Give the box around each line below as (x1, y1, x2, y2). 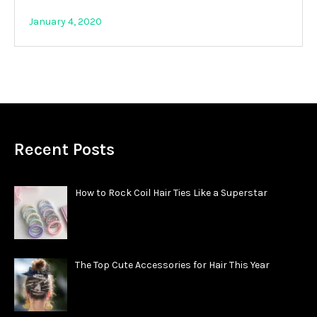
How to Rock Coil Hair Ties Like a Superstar (74, 186, 267, 199)
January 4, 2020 (29, 15, 102, 28)
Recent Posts (14, 139, 115, 159)
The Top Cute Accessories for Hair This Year (74, 258, 270, 271)
